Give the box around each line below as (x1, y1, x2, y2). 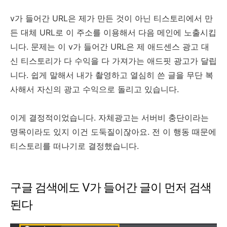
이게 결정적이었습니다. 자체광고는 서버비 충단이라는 (10, 112, 209, 123)
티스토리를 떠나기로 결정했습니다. (10, 140, 141, 151)
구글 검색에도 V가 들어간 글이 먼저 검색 (10, 180, 211, 195)
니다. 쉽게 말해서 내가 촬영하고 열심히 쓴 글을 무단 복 (10, 69, 213, 80)
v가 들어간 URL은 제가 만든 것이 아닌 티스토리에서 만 (10, 13, 213, 23)
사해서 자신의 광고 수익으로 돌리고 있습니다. (10, 84, 181, 94)
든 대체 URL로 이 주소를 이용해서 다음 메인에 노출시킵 (10, 27, 216, 37)
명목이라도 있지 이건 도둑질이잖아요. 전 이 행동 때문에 (10, 126, 216, 137)
